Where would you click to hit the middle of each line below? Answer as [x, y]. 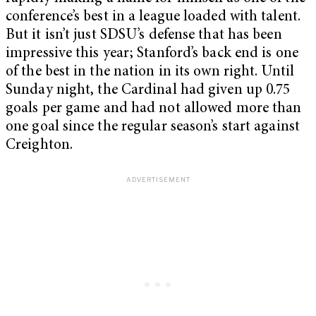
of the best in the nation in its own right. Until [150, 72]
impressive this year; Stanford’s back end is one [152, 54]
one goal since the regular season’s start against [153, 127]
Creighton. [39, 145]
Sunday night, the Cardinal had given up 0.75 [148, 90]
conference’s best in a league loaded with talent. [153, 17]
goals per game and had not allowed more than [154, 109]
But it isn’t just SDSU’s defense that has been [144, 35]
